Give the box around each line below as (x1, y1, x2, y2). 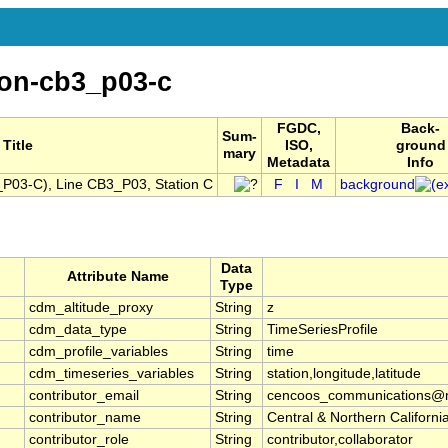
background (340, 177, 415, 193)
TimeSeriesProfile (267, 322, 378, 338)
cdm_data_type (29, 322, 127, 338)
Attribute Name (66, 269, 169, 285)
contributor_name (29, 410, 141, 426)
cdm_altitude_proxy (29, 300, 153, 316)
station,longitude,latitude (267, 366, 421, 382)
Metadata (267, 155, 330, 171)
